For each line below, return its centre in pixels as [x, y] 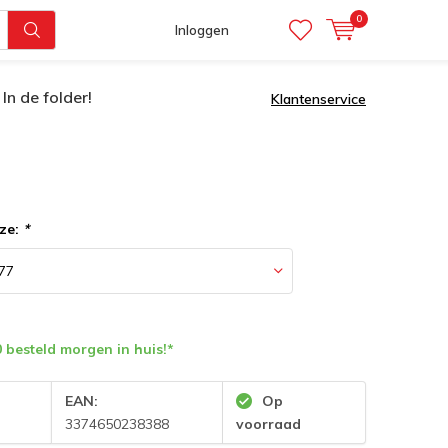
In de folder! [47, 97]
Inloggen [202, 30]
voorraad [268, 423]
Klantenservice [318, 98]
